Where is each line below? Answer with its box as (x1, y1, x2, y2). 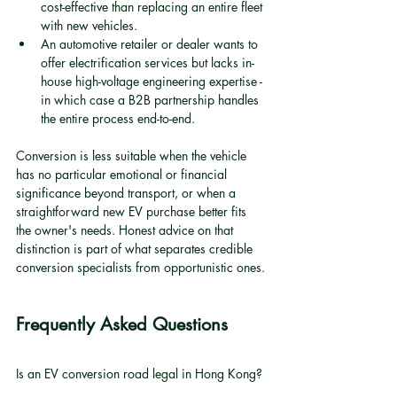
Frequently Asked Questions (16, 313, 228, 336)
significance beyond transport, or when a (16, 184, 239, 201)
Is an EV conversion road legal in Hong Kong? (16, 365, 262, 382)
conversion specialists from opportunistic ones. (16, 259, 265, 276)
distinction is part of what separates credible (16, 240, 256, 257)
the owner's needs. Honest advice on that (16, 222, 237, 238)
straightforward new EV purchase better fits (16, 203, 250, 220)
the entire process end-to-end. (41, 110, 195, 127)
